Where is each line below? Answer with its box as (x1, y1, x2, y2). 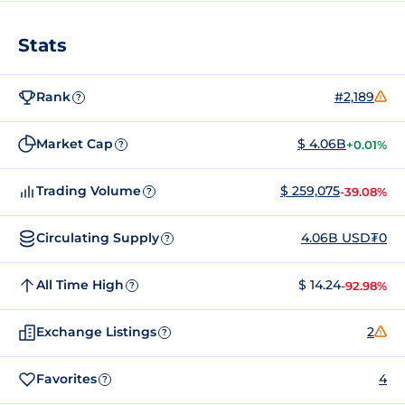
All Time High (36, 277, 124, 294)
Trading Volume (36, 183, 141, 200)
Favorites (36, 371, 97, 388)
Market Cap (36, 136, 113, 153)
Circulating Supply (36, 230, 159, 247)
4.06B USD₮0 (301, 230, 387, 247)
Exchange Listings (36, 324, 156, 341)
